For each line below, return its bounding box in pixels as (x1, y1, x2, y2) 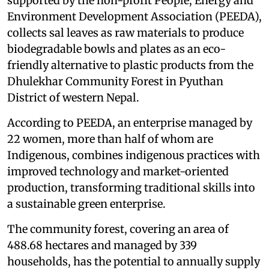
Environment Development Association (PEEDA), (7, 10, 262, 24)
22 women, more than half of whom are (7, 132, 213, 147)
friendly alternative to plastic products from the (7, 58, 253, 73)
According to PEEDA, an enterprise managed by (7, 116, 252, 130)
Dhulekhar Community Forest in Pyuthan (7, 74, 223, 89)
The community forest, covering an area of (7, 222, 229, 237)
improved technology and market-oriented (7, 165, 229, 179)
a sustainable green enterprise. (7, 197, 166, 211)
